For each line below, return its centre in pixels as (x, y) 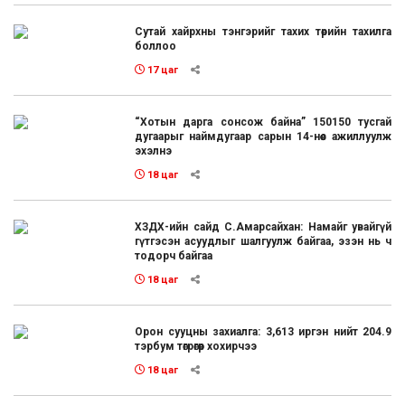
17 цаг (162, 70)
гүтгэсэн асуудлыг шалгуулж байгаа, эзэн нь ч (263, 241)
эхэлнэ (154, 151)
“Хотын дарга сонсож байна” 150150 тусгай (263, 122)
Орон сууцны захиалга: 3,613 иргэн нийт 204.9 (263, 331)
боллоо (156, 46)
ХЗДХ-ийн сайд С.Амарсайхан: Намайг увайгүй (263, 226)
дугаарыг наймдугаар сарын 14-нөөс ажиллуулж (263, 136)
